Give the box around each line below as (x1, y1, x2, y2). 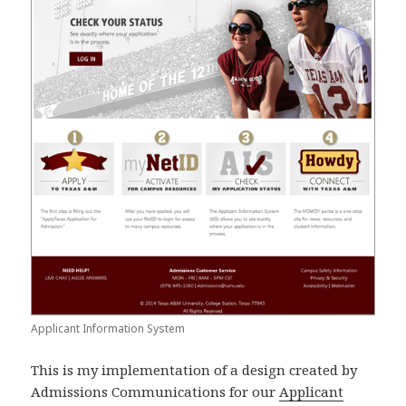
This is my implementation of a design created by (31, 361, 358, 380)
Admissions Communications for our (31, 382, 280, 401)
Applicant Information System (31, 321, 186, 337)
